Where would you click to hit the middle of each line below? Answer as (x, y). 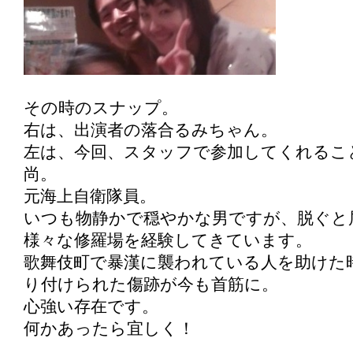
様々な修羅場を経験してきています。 (168, 240)
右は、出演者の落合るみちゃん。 (150, 130)
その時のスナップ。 (101, 108)
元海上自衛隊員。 (90, 196)
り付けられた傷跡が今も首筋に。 (151, 284)
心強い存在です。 (91, 307)
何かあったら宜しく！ (109, 329)
